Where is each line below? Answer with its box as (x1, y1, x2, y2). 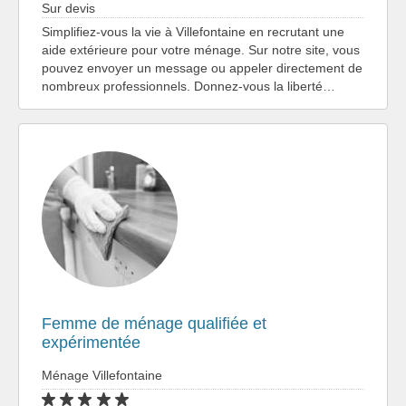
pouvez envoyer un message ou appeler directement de (42, 60, 362, 75)
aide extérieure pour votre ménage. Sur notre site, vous (42, 42, 360, 57)
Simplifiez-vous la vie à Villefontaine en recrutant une (42, 24, 344, 39)
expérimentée (42, 333, 140, 352)
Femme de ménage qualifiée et (42, 314, 266, 333)
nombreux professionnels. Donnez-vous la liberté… (42, 78, 335, 93)
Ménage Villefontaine (42, 367, 162, 382)
